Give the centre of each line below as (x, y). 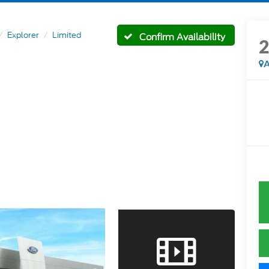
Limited (67, 35)
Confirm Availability (182, 38)
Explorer (23, 35)
